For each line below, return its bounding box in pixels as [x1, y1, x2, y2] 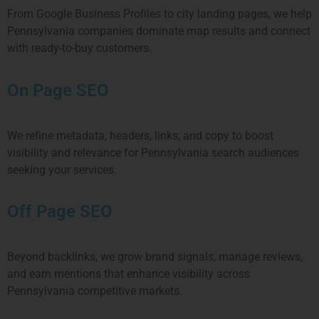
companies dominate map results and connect [78, 24, 310, 38]
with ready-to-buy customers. [7, 41, 152, 56]
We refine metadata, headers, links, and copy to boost [7, 128, 273, 142]
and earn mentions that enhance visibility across [7, 266, 250, 281]
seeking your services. [7, 162, 117, 177]
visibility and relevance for [7, 145, 141, 159]
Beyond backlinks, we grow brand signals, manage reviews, [7, 249, 303, 263]
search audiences [211, 145, 299, 159]
